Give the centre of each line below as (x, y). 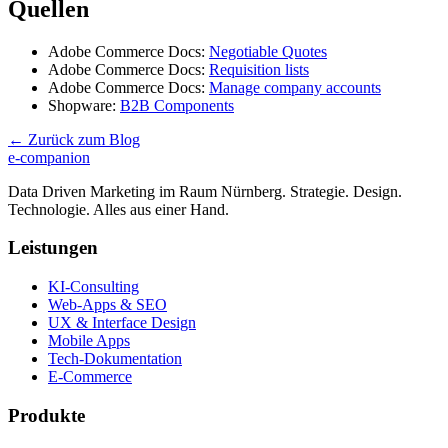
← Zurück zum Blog (74, 139)
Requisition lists (259, 69)
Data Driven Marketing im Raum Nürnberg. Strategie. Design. (205, 191)
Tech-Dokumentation (115, 359)
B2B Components (177, 105)
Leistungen (53, 248)
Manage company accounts (295, 87)
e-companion (49, 157)
